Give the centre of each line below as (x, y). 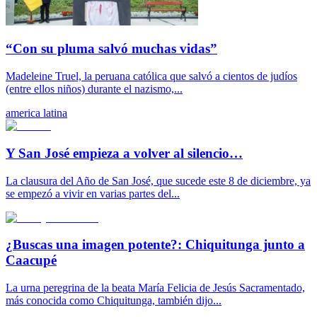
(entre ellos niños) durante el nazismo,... (94, 89)
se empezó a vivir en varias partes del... (93, 193)
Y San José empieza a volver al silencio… (124, 153)
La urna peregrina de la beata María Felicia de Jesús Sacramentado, (155, 288)
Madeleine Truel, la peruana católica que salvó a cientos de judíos (151, 76)
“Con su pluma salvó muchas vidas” (111, 49)
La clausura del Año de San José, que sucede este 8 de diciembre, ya (158, 180)
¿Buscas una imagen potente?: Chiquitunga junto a (155, 245)
